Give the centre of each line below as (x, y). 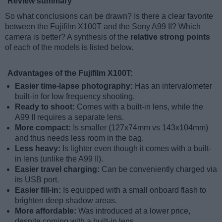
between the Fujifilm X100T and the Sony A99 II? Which (103, 27)
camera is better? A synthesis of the (68, 37)
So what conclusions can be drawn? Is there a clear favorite (109, 16)
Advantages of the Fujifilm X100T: (70, 73)
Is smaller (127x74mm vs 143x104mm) (140, 128)
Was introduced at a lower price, (134, 211)
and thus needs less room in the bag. (79, 138)
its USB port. (37, 180)
